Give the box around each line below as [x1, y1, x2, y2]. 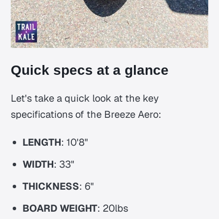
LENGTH [22, 136, 62, 149]
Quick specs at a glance [11, 63, 169, 78]
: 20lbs [97, 202, 129, 215]
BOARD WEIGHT [22, 202, 98, 215]
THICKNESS [22, 180, 80, 193]
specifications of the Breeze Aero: [11, 108, 162, 121]
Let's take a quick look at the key [11, 92, 159, 105]
